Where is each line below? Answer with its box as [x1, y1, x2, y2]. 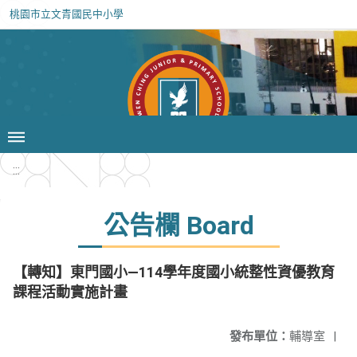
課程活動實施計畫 [13, 284, 127, 300]
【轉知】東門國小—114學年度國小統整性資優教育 [13, 264, 335, 280]
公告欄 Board [103, 210, 254, 241]
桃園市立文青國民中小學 [10, 8, 124, 20]
